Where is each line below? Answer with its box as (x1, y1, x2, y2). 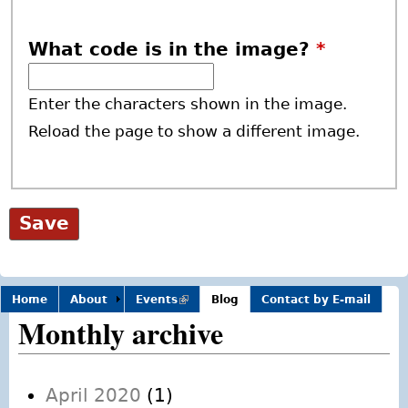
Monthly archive (18, 311, 223, 355)
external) (178, 306, 234, 320)
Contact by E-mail (261, 293, 371, 307)
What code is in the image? (28, 37, 317, 60)
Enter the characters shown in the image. (28, 94, 348, 113)
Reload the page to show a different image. (28, 121, 361, 140)
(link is (178, 293, 219, 307)
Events (136, 293, 178, 307)
